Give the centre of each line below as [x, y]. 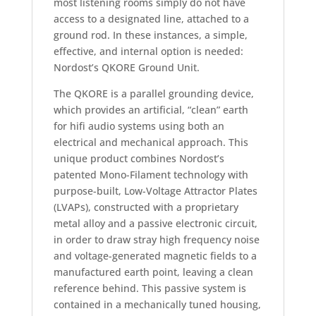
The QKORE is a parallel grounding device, [153, 94]
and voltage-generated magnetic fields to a [155, 256]
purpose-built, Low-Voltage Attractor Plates [155, 191]
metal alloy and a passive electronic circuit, [155, 224]
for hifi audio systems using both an [139, 126]
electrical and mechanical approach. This [151, 142]
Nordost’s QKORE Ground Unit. [126, 68]
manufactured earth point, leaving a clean [153, 272]
